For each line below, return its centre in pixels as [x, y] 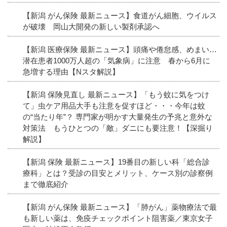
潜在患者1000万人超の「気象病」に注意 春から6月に [117, 60]
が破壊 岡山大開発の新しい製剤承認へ [91, 26]
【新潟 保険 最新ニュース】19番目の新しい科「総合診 [116, 162]
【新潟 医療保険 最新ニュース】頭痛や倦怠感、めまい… [120, 49]
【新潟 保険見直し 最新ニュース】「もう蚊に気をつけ [116, 94]
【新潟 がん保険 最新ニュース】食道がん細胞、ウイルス [120, 15]
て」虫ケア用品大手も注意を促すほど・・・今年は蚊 [114, 105]
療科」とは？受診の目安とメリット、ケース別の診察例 [118, 173]
